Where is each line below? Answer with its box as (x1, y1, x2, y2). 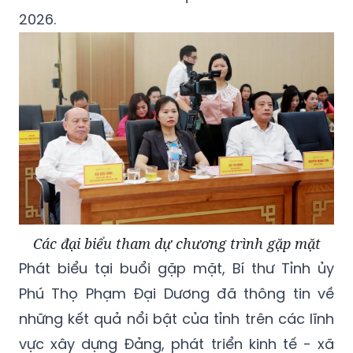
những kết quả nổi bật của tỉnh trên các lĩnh (19, 308, 334, 329)
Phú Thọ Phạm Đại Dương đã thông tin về (19, 283, 334, 303)
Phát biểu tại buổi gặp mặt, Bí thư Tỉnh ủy (19, 258, 334, 278)
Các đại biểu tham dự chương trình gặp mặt (32, 233, 321, 253)
